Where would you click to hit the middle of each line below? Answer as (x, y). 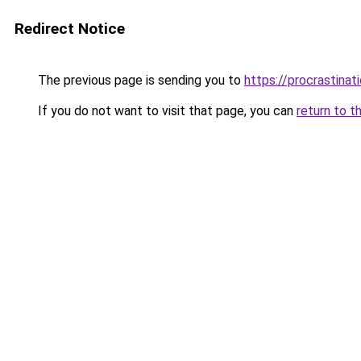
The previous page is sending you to (139, 80)
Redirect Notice (70, 29)
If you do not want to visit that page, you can (166, 111)
